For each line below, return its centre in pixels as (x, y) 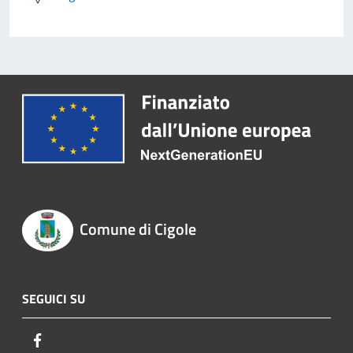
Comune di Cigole (137, 229)
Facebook (71, 339)
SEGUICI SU (54, 298)
